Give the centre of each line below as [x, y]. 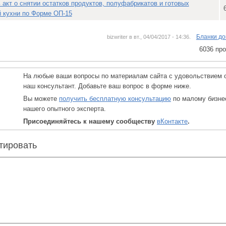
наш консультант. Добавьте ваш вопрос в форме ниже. [107, 86]
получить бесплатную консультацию [115, 99]
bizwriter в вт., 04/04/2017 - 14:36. [149, 37]
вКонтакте [172, 121]
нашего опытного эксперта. [65, 109]
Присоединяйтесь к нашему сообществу [90, 121]
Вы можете [41, 99]
